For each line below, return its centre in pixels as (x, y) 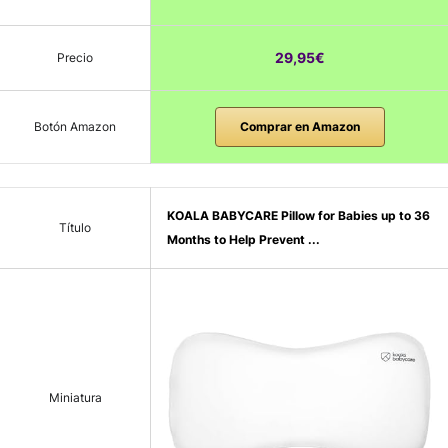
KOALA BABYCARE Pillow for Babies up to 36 (298, 216)
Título (75, 228)
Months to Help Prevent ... (243, 240)
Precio (75, 58)
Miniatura (75, 397)
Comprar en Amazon (299, 127)
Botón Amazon (75, 127)
